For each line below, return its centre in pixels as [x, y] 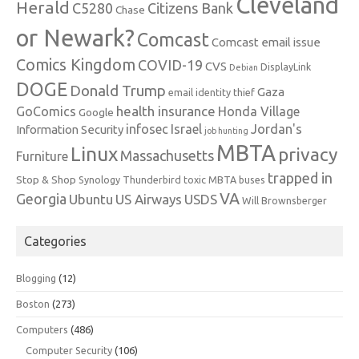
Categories [55, 241]
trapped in [300, 178]
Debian [244, 67]
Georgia [41, 199]
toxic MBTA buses [224, 179]
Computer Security [69, 350]
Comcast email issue [266, 42]
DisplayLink [286, 67]
